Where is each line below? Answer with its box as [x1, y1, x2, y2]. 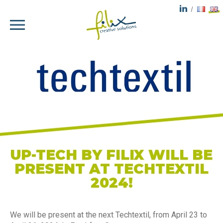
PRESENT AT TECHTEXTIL [14, 160, 209, 177]
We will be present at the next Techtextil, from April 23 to [10, 210, 207, 220]
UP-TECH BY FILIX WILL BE [10, 146, 213, 163]
